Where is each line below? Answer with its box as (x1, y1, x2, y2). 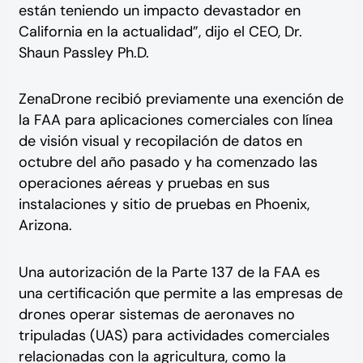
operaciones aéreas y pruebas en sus (18, 173, 270, 194)
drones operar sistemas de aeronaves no (18, 304, 295, 324)
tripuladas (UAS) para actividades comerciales (18, 325, 330, 345)
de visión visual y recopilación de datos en (18, 131, 302, 152)
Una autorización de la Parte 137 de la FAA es (18, 262, 320, 282)
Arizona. (18, 216, 72, 236)
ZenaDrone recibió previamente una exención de (18, 89, 344, 109)
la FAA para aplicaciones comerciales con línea (18, 110, 333, 130)
